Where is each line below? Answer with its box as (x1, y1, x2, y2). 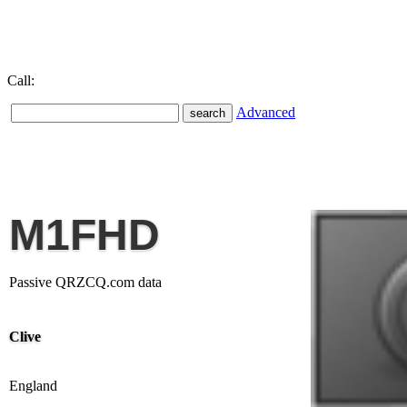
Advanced (236, 104, 295, 120)
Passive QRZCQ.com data (9, 274, 162, 290)
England (9, 378, 57, 393)
